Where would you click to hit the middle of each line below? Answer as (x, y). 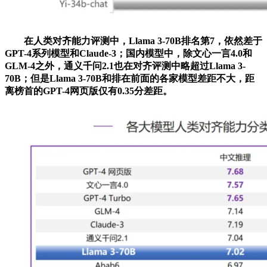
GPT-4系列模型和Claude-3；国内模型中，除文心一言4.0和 (128, 53)
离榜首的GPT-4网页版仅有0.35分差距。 (89, 91)
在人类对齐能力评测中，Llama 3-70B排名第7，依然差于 (133, 41)
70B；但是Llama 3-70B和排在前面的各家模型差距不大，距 (130, 78)
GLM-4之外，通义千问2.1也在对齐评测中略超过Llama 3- (125, 66)
